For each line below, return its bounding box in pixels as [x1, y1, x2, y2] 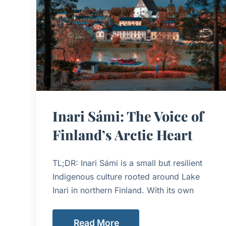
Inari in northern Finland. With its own [52, 185, 194, 195]
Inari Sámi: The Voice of [52, 106, 204, 125]
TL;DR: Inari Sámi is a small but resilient [52, 157, 202, 168]
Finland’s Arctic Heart [52, 125, 192, 144]
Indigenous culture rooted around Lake [52, 171, 200, 182]
